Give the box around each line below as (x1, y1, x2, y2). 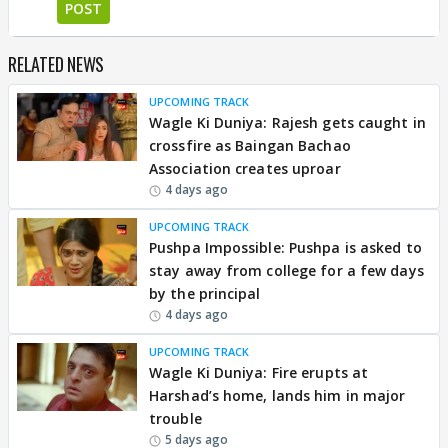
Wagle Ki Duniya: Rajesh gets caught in (149, 113, 426, 132)
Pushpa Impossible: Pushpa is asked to (149, 238, 422, 257)
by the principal (149, 284, 261, 303)
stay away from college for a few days (149, 261, 424, 280)
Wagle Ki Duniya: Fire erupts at (149, 363, 369, 382)
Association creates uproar (149, 159, 341, 178)
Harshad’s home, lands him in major (149, 386, 406, 405)
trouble (149, 409, 202, 428)
